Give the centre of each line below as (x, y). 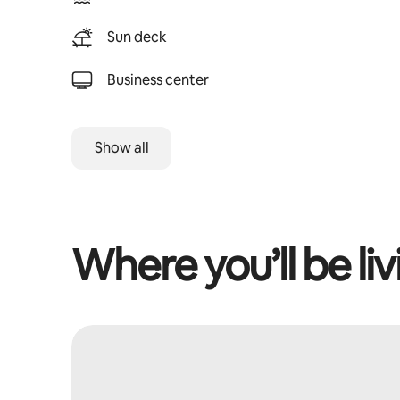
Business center (158, 80)
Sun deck (137, 37)
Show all (121, 148)
